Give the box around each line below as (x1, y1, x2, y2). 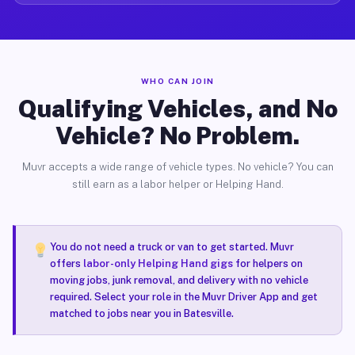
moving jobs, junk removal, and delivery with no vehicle (49, 274, 308, 286)
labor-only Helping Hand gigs (82, 258, 233, 269)
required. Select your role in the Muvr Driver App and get (49, 291, 318, 303)
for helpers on (232, 258, 303, 269)
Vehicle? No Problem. (55, 121, 300, 150)
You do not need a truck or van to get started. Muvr (49, 241, 294, 253)
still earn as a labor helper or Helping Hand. (71, 178, 284, 190)
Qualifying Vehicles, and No (17, 94, 338, 123)
